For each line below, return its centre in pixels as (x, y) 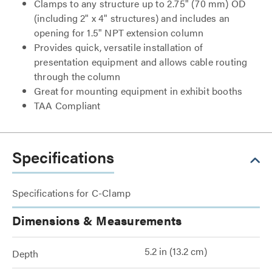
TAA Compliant (67, 105)
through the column (77, 76)
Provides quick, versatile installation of (119, 47)
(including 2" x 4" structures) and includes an (132, 18)
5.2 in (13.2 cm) (176, 251)
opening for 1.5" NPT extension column (119, 32)
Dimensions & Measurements (97, 220)
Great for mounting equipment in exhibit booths (138, 91)
